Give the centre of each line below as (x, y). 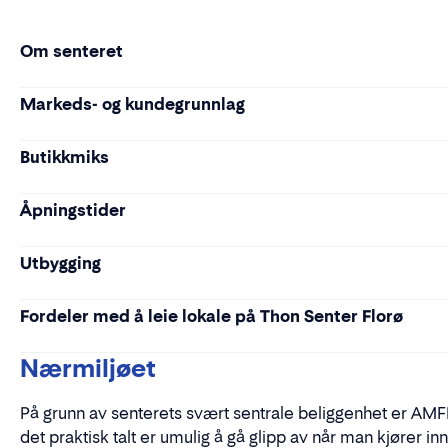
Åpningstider (73, 210)
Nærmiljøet (88, 368)
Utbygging (60, 263)
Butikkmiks (64, 157)
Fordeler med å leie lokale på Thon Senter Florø (211, 316)
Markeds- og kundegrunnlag (132, 104)
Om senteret (71, 51)
